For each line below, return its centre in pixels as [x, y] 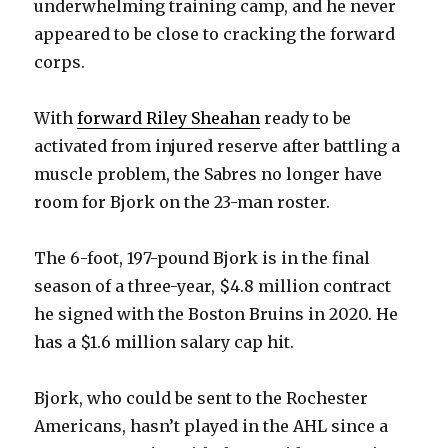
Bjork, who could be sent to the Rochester [201, 398]
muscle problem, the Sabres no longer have [208, 174]
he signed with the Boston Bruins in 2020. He [216, 314]
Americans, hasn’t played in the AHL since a [211, 426]
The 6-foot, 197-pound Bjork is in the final [202, 258]
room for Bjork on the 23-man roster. [182, 202]
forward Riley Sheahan [169, 118]
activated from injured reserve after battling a [217, 146]
